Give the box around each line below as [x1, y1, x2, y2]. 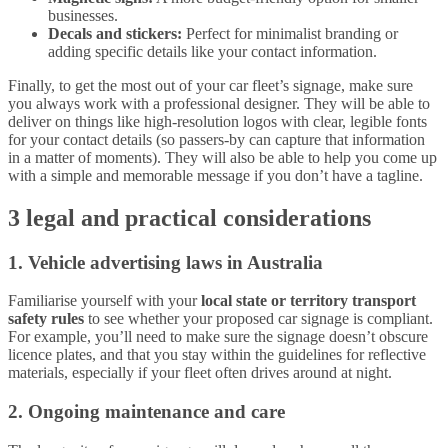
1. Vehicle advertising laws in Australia [8, 251, 323, 273]
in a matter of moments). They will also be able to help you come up [8, 148, 437, 166]
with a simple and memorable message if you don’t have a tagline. [8, 166, 423, 184]
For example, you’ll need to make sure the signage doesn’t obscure [8, 328, 428, 346]
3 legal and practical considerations [8, 204, 371, 231]
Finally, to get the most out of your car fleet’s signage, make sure [8, 76, 413, 94]
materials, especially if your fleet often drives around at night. [8, 364, 392, 382]
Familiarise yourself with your [8, 292, 201, 310]
